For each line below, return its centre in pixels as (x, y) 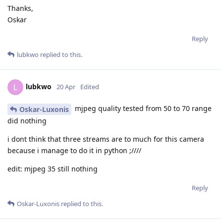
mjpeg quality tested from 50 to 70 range (142, 109)
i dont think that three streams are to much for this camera (106, 139)
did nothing (27, 121)
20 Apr (66, 87)
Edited (90, 87)
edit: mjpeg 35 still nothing (53, 169)
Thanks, (20, 8)
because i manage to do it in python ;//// (74, 151)
